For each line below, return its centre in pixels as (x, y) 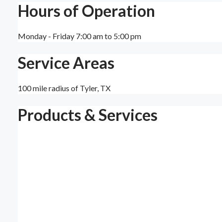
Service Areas (66, 63)
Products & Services (88, 114)
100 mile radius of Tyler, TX (64, 88)
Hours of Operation (86, 11)
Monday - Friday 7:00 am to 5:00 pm (80, 36)
